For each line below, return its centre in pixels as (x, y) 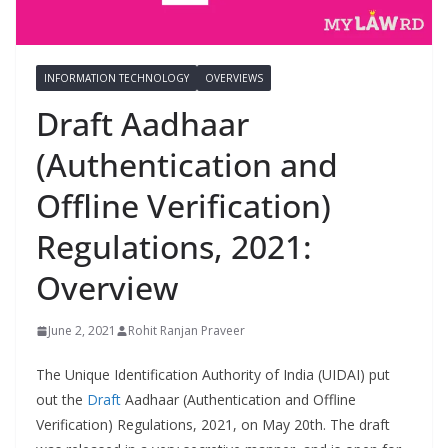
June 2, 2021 (82, 331)
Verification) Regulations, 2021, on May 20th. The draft (213, 425)
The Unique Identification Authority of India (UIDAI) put (213, 375)
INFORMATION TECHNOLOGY (116, 78)
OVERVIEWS (234, 78)
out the (61, 400)
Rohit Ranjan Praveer (186, 331)
